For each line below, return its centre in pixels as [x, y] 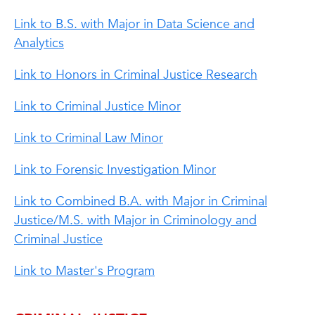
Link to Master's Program [84, 271]
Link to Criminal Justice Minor [97, 107]
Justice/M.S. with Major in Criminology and [135, 220]
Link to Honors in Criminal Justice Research [136, 75]
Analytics [39, 43]
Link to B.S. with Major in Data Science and [134, 24]
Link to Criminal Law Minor [89, 138]
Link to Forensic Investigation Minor [115, 170]
